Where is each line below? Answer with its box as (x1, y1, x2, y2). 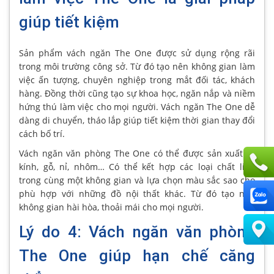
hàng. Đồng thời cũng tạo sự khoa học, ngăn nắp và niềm (19, 87, 255, 99)
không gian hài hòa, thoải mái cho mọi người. (19, 201, 204, 213)
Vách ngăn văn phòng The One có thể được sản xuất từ (19, 147, 255, 159)
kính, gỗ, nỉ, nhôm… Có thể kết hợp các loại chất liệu (19, 160, 255, 172)
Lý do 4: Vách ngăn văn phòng (19, 222, 255, 241)
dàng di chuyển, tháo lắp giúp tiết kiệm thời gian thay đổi (19, 114, 255, 126)
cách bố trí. (19, 127, 65, 139)
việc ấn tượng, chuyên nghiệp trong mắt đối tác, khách (19, 73, 255, 86)
